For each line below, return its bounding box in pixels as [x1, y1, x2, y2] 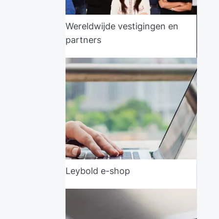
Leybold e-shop [66, 166, 131, 176]
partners [66, 34, 102, 45]
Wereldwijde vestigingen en [66, 21, 179, 31]
